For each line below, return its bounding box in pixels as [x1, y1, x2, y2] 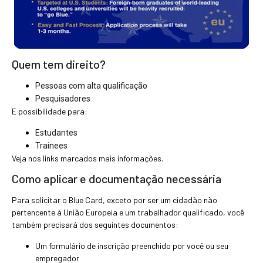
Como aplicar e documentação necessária [12, 171, 221, 186]
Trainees [35, 140, 69, 150]
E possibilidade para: [12, 106, 87, 117]
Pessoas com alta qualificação [35, 81, 147, 91]
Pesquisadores [35, 94, 90, 104]
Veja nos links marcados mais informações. [12, 153, 163, 163]
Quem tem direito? [12, 57, 106, 72]
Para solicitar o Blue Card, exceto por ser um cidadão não [12, 195, 217, 205]
